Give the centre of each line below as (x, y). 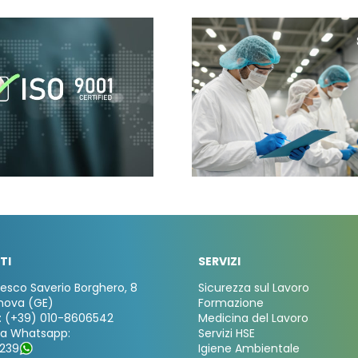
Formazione (231, 302)
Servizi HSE (226, 333)
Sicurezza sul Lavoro (253, 287)
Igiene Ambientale (249, 348)
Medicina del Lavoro (253, 318)
